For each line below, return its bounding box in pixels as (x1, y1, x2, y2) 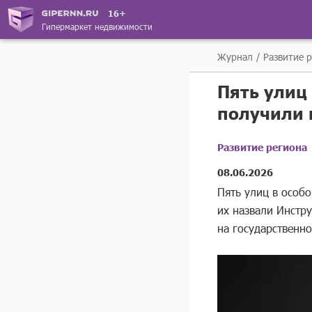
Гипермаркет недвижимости (42, 20, 153, 32)
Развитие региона (217, 141, 307, 153)
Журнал (217, 50, 253, 63)
